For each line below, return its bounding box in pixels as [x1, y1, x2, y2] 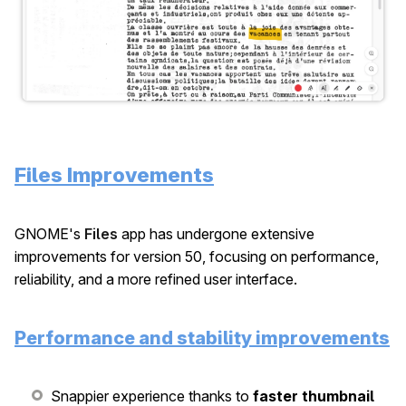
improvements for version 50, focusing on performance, [14, 246, 379, 266]
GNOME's [14, 224, 84, 243]
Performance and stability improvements [14, 326, 390, 349]
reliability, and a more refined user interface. [14, 269, 297, 288]
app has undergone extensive [118, 224, 314, 243]
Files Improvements [14, 162, 214, 188]
